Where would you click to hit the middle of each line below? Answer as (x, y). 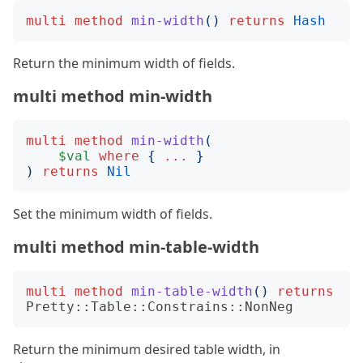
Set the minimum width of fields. (113, 214)
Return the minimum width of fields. (124, 63)
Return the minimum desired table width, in (147, 349)
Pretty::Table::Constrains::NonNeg (160, 307)
